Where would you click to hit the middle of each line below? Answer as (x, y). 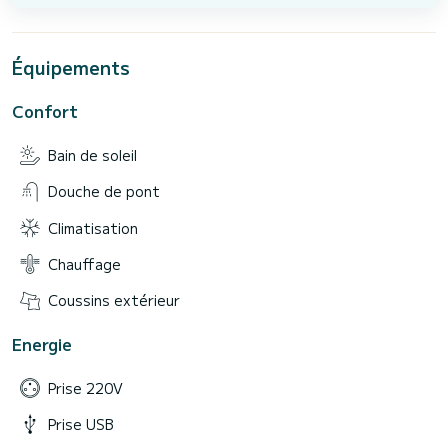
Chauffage (84, 264)
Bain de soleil (92, 154)
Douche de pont (104, 191)
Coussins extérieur (114, 300)
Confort (45, 110)
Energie (42, 343)
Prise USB (81, 424)
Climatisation (93, 227)
